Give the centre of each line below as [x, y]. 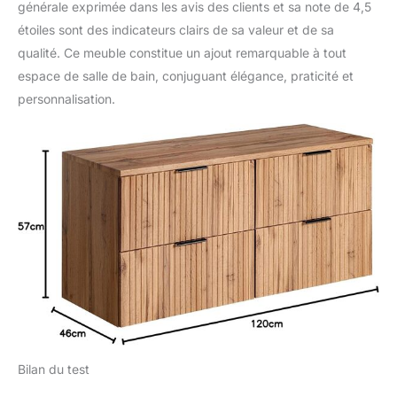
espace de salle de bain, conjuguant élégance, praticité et [186, 75]
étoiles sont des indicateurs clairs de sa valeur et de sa [176, 29]
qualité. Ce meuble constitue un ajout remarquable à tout [182, 52]
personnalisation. [66, 98]
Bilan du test [54, 369]
